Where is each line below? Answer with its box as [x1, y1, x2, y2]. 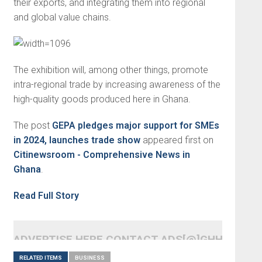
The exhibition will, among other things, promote [13, 64, 208, 75]
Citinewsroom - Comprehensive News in [13, 149, 190, 160]
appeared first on [140, 135, 213, 146]
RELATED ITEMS [19, 254, 62, 261]
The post [13, 120, 52, 131]
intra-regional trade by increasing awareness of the [13, 79, 220, 90]
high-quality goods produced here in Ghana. [13, 94, 191, 105]
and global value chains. [13, 12, 111, 23]
